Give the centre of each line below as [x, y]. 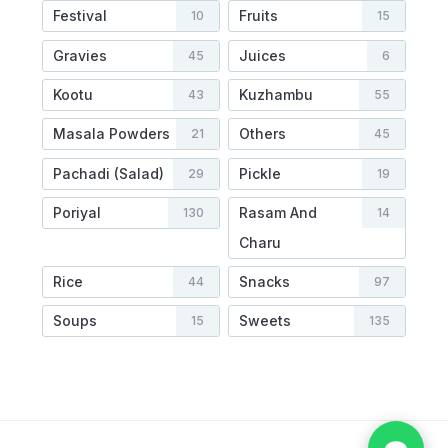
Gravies [79, 55]
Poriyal [76, 212]
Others [262, 134]
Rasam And [277, 212]
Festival [79, 16]
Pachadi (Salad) [108, 173]
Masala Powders [111, 134]
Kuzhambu [275, 94]
